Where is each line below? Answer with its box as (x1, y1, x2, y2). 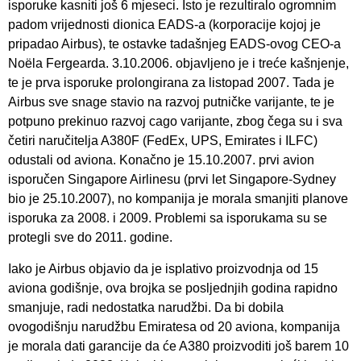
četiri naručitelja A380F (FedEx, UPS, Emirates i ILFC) (8, 134, 317, 148)
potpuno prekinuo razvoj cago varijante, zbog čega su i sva (8, 114, 342, 129)
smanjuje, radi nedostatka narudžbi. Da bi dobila (8, 300, 284, 314)
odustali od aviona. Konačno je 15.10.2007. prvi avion (8, 153, 314, 168)
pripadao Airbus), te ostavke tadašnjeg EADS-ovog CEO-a (8, 37, 341, 52)
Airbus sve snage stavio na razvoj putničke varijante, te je (8, 95, 334, 110)
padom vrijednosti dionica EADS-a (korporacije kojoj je (8, 18, 321, 32)
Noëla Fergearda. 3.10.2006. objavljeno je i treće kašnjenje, (8, 56, 349, 71)
